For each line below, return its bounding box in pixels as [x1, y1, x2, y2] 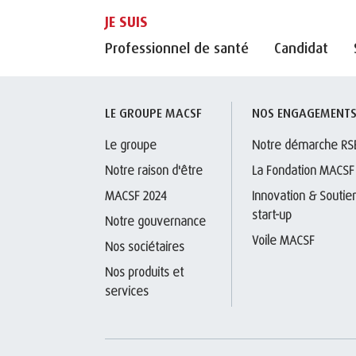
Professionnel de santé [105, 39, 249, 57]
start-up [251, 207, 292, 223]
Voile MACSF [251, 232, 315, 249]
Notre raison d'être [105, 162, 203, 179]
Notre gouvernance [105, 213, 206, 230]
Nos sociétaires [105, 238, 184, 255]
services [105, 283, 149, 300]
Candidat [274, 39, 328, 57]
